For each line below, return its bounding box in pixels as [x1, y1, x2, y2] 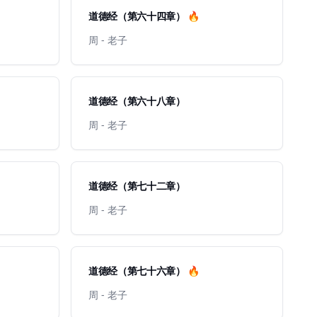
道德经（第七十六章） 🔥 [88, 264, 200, 277]
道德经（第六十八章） [88, 94, 185, 108]
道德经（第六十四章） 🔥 [88, 9, 200, 23]
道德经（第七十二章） [88, 179, 185, 192]
